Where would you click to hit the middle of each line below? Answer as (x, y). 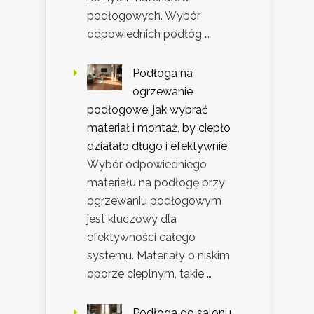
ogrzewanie (163, 91)
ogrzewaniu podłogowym (154, 200)
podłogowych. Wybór (144, 15)
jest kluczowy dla (132, 219)
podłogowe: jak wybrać (148, 109)
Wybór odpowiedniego (147, 164)
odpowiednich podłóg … (148, 34)
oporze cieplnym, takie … (149, 273)
